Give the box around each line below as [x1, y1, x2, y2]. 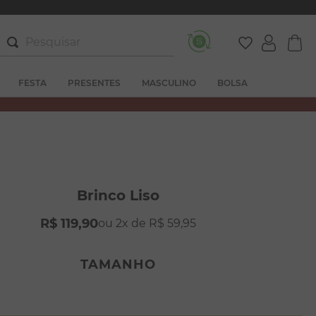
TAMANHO [80, 257, 157, 272]
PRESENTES [68, 77, 121, 88]
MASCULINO [142, 77, 196, 88]
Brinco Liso [77, 187, 160, 204]
